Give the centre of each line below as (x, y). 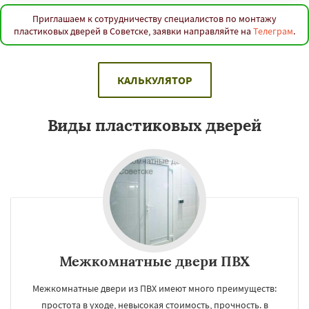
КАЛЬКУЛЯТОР (154, 80)
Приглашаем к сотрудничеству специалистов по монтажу (154, 19)
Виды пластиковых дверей (154, 125)
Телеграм (273, 31)
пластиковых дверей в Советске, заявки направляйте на (133, 31)
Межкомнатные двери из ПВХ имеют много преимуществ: (154, 288)
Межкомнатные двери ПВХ (154, 261)
